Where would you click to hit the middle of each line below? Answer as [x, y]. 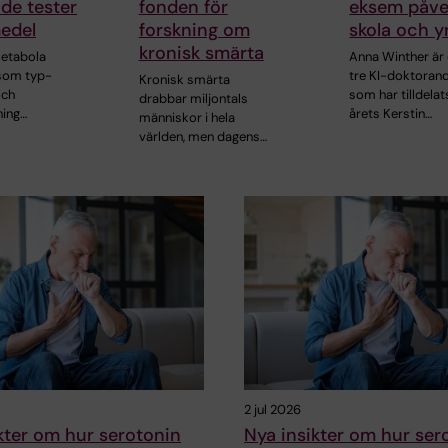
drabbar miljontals [193, 99]
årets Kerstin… [391, 114]
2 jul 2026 [272, 409]
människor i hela [186, 118]
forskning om [194, 30]
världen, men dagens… [202, 137]
